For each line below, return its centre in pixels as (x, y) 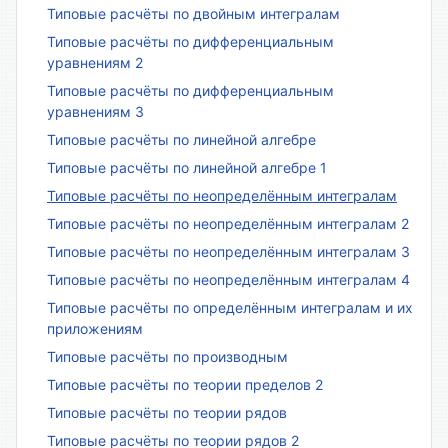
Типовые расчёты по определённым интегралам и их (230, 307)
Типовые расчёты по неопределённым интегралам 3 (228, 251)
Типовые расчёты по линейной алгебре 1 (187, 167)
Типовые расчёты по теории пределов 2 (185, 384)
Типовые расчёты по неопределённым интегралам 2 (228, 223)
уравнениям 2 (95, 62)
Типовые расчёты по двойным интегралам (193, 13)
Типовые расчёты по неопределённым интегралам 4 (228, 279)
